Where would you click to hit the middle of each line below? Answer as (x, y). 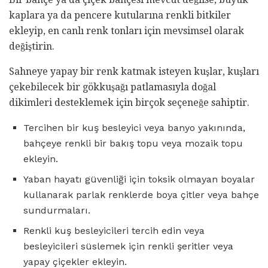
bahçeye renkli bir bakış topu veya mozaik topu (133, 143)
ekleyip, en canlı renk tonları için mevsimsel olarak (127, 31)
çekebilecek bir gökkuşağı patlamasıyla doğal (112, 87)
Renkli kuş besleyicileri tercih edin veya (114, 230)
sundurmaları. (57, 210)
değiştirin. (32, 46)
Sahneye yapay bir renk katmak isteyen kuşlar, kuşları (134, 71)
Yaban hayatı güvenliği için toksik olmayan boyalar (139, 179)
